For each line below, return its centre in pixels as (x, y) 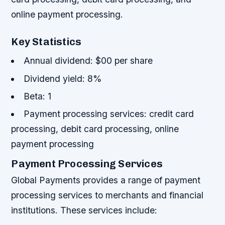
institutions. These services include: (84, 210)
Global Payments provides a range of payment (106, 180)
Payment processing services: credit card (108, 114)
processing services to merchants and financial (107, 195)
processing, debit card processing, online (95, 129)
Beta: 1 (37, 96)
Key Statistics (46, 42)
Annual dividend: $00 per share (88, 61)
